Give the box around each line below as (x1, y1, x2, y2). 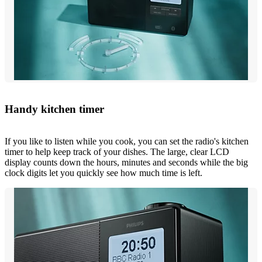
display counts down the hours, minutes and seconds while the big (5, 157, 248, 167)
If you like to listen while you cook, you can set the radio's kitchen (5, 136, 249, 146)
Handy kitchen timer (5, 102, 104, 115)
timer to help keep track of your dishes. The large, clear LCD (5, 146, 229, 157)
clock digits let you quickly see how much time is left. (5, 167, 202, 178)
